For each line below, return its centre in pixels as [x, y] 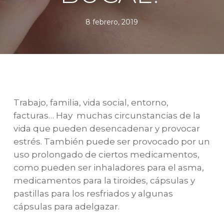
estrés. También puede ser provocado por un [111, 141]
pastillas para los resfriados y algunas [93, 193]
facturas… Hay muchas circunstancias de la [107, 115]
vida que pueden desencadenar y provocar [106, 128]
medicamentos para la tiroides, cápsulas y [104, 180]
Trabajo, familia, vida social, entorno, [91, 102]
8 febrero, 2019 [112, 22]
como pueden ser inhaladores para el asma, [108, 167]
